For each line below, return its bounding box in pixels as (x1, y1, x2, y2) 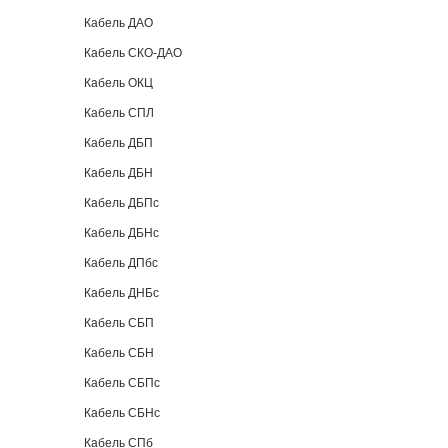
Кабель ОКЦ (84, 76, 153, 90)
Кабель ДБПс (84, 196, 159, 210)
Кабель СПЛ (84, 106, 154, 120)
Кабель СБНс (84, 406, 160, 420)
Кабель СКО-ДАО (84, 46, 182, 60)
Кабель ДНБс (84, 286, 159, 300)
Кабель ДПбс (84, 256, 158, 270)
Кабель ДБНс (84, 226, 159, 240)
